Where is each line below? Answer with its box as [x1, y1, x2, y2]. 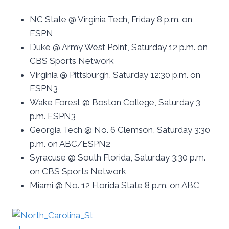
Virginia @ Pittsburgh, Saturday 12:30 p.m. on [30, 70, 200, 80]
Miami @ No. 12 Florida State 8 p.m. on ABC [30, 180, 199, 191]
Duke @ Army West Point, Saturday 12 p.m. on [30, 42, 208, 53]
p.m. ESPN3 [30, 111, 76, 122]
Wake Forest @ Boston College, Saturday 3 [30, 97, 200, 108]
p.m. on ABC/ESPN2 [30, 139, 110, 149]
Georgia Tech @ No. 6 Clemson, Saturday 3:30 [30, 125, 210, 135]
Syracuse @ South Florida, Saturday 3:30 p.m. [30, 152, 205, 163]
